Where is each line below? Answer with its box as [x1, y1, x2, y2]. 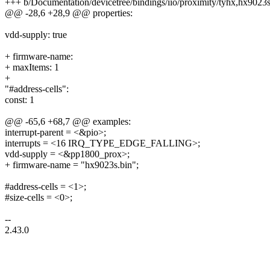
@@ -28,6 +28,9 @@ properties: [5, 7, 133, 18]
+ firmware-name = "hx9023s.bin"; [5, 159, 139, 170]
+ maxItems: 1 [5, 61, 59, 72]
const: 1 [5, 94, 34, 105]
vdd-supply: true [5, 29, 67, 40]
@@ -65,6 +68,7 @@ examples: [5, 116, 131, 127]
